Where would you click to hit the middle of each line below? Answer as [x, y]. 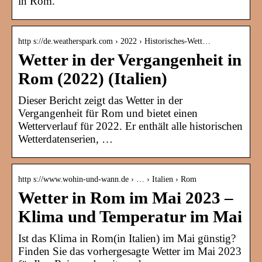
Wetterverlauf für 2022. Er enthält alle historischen [130, 126]
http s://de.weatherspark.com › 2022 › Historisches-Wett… [114, 42]
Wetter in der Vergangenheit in [130, 60]
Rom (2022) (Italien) [93, 79]
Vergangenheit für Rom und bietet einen [108, 113]
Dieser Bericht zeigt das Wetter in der [100, 101]
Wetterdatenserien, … [65, 139]
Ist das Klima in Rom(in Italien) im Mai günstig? [127, 239]
